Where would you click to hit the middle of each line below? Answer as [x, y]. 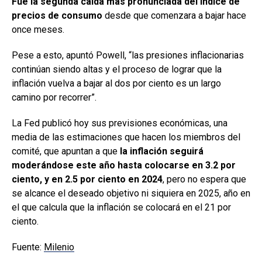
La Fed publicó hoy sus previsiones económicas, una [120, 123]
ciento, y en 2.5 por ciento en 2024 [87, 180]
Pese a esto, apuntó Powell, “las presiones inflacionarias [128, 56]
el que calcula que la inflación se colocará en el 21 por [121, 208]
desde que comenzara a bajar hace [174, 16]
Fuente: [28, 247]
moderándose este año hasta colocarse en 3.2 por [124, 166]
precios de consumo [57, 16]
